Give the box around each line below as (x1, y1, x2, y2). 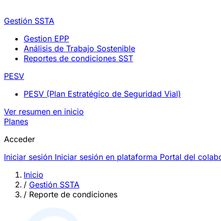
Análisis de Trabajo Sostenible (24, 43, 135, 53)
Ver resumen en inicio (4, 107, 84, 116)
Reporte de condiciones (29, 189, 117, 199)
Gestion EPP (24, 34, 69, 43)
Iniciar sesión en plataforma (55, 152, 157, 162)
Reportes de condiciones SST (24, 53, 133, 63)
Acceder (4, 134, 35, 144)
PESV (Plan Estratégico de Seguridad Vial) (24, 89, 181, 99)
